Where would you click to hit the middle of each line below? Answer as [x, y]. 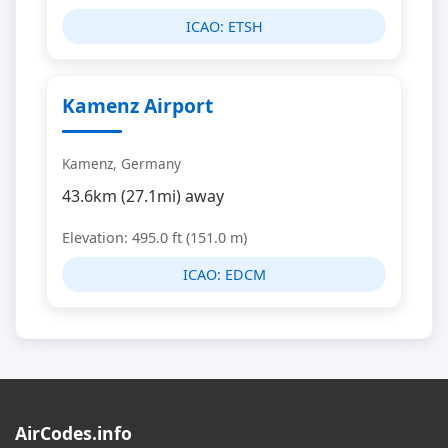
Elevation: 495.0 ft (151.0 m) [154, 237]
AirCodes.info [73, 433]
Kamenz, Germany [121, 163]
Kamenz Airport [137, 105]
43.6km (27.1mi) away [143, 196]
